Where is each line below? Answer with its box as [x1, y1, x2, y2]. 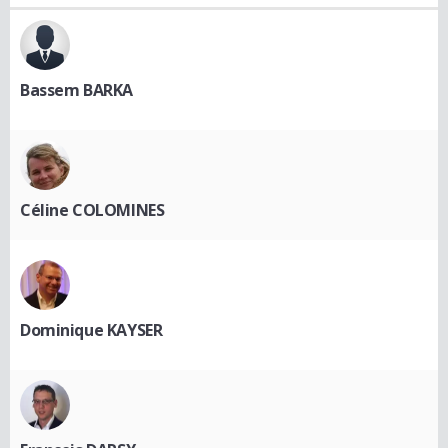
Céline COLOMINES [20, 198, 165, 221]
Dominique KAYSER [20, 318, 163, 341]
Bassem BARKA [20, 78, 133, 101]
